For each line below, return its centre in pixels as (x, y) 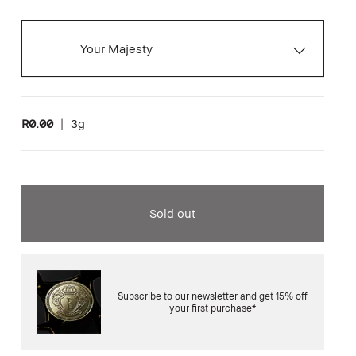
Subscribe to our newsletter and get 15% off (212, 296)
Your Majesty (116, 48)
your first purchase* (212, 308)
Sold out (173, 213)
